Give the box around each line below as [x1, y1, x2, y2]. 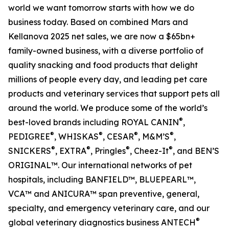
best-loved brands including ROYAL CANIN [8, 117, 179, 128]
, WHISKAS [54, 131, 99, 142]
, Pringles [90, 146, 126, 156]
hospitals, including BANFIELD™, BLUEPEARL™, [8, 174, 196, 185]
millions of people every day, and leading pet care [8, 74, 208, 85]
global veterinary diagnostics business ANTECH [8, 217, 196, 228]
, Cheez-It [130, 146, 169, 156]
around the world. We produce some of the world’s [8, 103, 208, 113]
